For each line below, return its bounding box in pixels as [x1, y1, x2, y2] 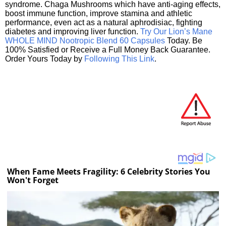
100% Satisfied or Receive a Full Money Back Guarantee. [5, 45, 210, 54]
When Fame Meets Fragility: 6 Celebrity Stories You [7, 166, 211, 178]
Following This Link [84, 54, 154, 63]
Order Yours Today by [5, 54, 84, 63]
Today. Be [165, 36, 202, 45]
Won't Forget [7, 175, 59, 186]
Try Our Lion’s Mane [140, 27, 212, 36]
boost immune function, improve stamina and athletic [5, 9, 192, 18]
